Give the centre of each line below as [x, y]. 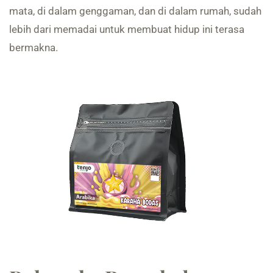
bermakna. [34, 48]
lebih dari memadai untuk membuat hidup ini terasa [127, 30]
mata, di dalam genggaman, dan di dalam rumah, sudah [135, 11]
